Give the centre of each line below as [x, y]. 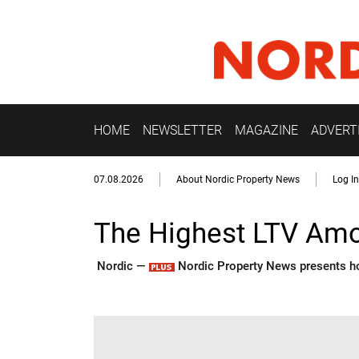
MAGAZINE [266, 130]
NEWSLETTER [182, 130]
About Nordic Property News [238, 180]
